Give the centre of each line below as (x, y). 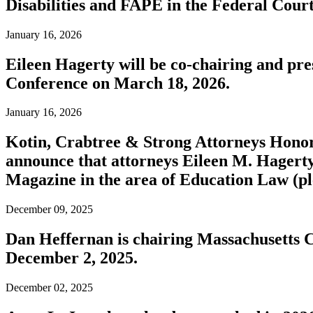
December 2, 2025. (72, 258)
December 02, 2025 (49, 288)
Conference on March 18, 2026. (118, 83)
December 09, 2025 (49, 210)
